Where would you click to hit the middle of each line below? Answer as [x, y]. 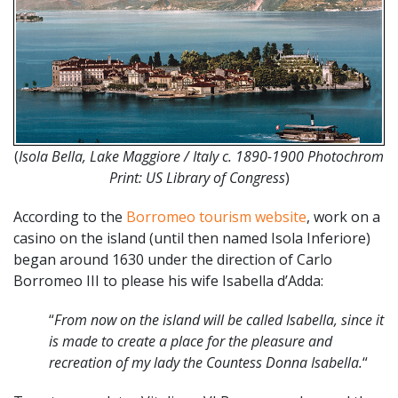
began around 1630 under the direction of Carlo [173, 260]
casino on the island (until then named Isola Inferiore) [192, 239]
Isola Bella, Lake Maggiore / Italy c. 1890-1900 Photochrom [201, 157]
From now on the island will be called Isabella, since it [219, 320]
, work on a [343, 217]
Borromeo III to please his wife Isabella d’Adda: [168, 281]
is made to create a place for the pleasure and [191, 342]
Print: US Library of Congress [197, 178]
